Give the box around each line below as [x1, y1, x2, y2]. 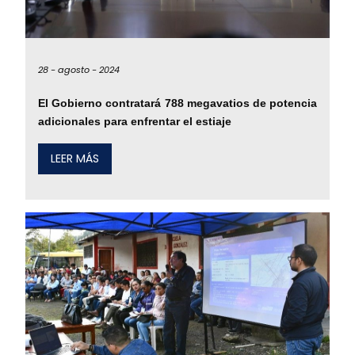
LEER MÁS [51, 151, 99, 167]
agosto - [58, 63, 97, 76]
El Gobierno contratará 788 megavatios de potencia [38, 97, 317, 110]
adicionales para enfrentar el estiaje [38, 115, 231, 128]
